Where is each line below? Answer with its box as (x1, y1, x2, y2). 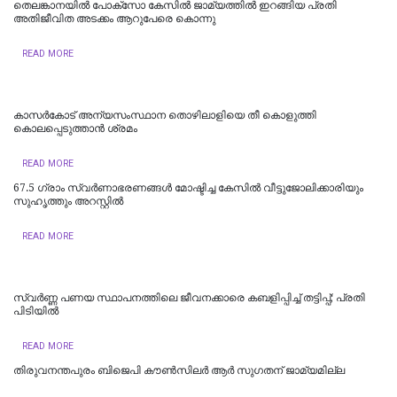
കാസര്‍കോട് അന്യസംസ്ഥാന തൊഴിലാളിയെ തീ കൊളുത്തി (13, 108, 316, 121)
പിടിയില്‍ (13, 304, 58, 317)
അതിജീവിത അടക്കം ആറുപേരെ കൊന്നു (13, 12, 215, 25)
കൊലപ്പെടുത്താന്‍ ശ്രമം (13, 121, 137, 135)
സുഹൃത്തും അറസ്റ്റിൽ (13, 194, 123, 207)
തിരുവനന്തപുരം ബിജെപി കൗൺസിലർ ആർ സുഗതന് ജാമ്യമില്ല (13, 363, 345, 377)
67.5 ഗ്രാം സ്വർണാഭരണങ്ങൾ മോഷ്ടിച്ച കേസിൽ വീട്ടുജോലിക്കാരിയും (13, 181, 363, 194)
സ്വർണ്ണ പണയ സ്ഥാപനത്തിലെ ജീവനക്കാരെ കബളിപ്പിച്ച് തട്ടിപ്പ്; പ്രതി (13, 291, 365, 304)
